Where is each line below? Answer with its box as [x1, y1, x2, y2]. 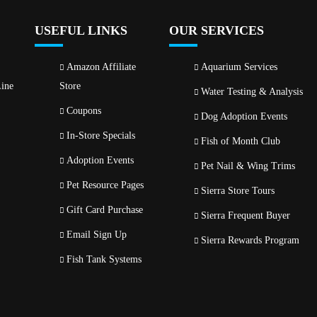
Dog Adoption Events [201, 111, 287, 122]
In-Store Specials [67, 130, 135, 141]
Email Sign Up [67, 229, 127, 240]
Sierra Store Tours [201, 185, 275, 196]
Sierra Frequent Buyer [201, 210, 290, 221]
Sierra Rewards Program [201, 235, 299, 246]
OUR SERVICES [169, 23, 264, 38]
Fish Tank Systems [67, 254, 142, 265]
